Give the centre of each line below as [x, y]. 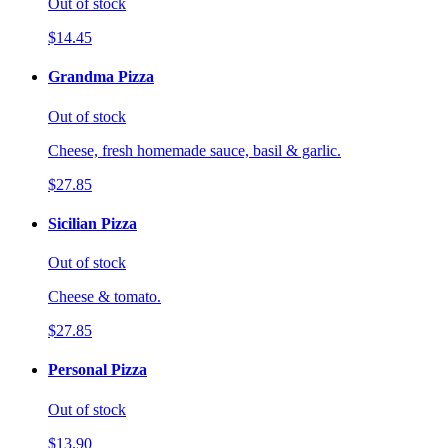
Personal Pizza [97, 370]
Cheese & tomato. [104, 297]
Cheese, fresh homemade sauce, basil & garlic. [194, 150]
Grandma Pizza [101, 77]
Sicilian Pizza [92, 223]
